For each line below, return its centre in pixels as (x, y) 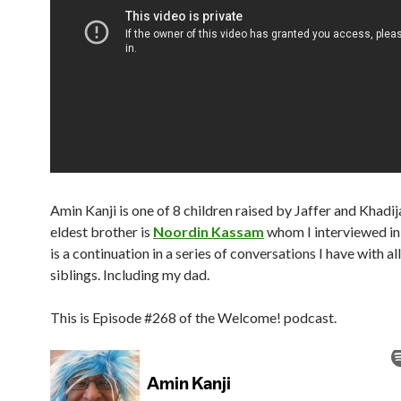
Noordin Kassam (209, 231)
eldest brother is (102, 231)
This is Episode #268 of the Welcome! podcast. (193, 317)
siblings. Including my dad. (130, 274)
